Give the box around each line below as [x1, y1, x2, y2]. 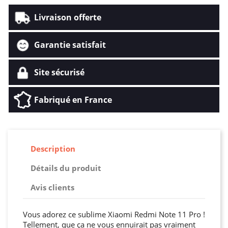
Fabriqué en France [34, 94, 112, 105]
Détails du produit [31, 163, 101, 174]
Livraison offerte [34, 11, 101, 23]
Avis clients [31, 182, 74, 193]
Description [31, 144, 75, 154]
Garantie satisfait [34, 39, 106, 50]
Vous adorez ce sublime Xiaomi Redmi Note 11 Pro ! [23, 209, 205, 219]
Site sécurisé [34, 66, 84, 78]
